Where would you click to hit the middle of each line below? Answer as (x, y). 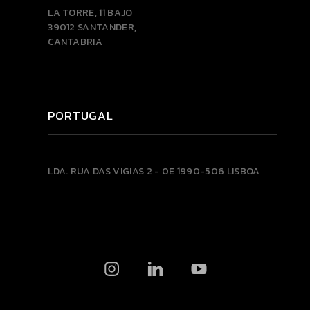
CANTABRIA (75, 42)
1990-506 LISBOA (218, 171)
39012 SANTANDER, (92, 28)
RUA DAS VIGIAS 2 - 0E (124, 171)
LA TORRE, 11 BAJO (90, 13)
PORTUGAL (81, 116)
